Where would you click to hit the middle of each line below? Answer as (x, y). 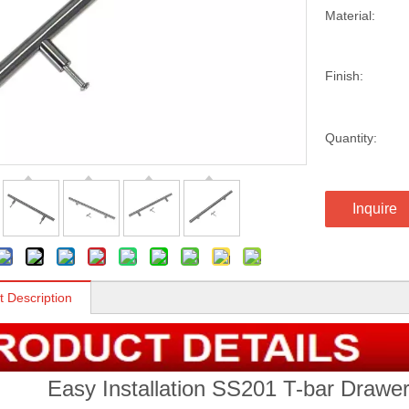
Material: (350, 16)
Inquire (375, 209)
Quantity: (351, 138)
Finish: (344, 76)
